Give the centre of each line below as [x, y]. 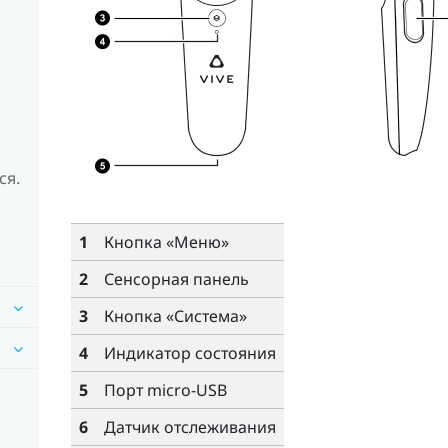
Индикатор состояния [189, 353]
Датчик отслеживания [189, 427]
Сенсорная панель [176, 279]
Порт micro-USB [165, 390]
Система [206, 316]
